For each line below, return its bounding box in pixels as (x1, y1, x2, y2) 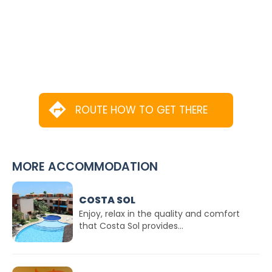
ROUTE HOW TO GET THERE (75, 103, 208, 117)
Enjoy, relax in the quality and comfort (79, 207, 240, 220)
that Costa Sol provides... (79, 219, 183, 232)
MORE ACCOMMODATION (12, 158, 158, 175)
